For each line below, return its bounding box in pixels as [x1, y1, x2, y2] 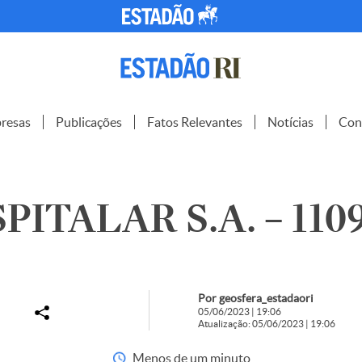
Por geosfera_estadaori [197, 292, 314, 305]
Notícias [267, 115, 314, 129]
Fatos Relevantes [147, 115, 242, 129]
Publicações [56, 115, 122, 129]
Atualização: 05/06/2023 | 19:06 [197, 318, 335, 329]
